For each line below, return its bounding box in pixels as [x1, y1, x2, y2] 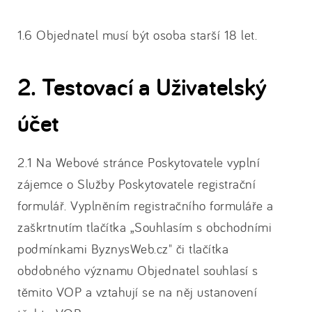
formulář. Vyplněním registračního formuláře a [17, 197, 274, 214]
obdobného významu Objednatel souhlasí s [17, 262, 258, 279]
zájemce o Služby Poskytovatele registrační [17, 175, 256, 192]
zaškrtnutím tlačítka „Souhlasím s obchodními [17, 219, 272, 235]
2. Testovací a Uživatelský [17, 70, 267, 102]
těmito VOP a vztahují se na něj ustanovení [17, 283, 257, 300]
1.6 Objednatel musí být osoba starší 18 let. [17, 26, 257, 43]
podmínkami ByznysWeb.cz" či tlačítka [17, 240, 228, 257]
